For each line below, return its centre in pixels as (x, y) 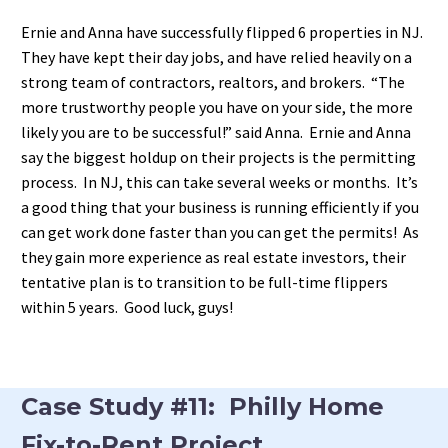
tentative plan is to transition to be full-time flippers (204, 282)
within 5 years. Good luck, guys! (127, 307)
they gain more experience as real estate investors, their (213, 257)
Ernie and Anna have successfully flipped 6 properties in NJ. (223, 32)
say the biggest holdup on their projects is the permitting (218, 157)
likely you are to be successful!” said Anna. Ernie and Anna (216, 132)
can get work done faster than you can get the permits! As (220, 232)
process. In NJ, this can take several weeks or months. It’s (219, 182)
